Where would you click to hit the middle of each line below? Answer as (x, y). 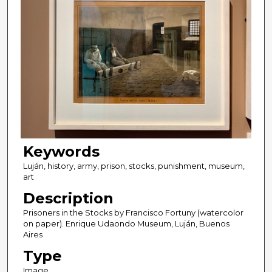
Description (68, 199)
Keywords (61, 152)
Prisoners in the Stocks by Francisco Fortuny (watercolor (133, 213)
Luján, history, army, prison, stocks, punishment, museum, (134, 166)
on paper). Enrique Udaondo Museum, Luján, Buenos (126, 224)
